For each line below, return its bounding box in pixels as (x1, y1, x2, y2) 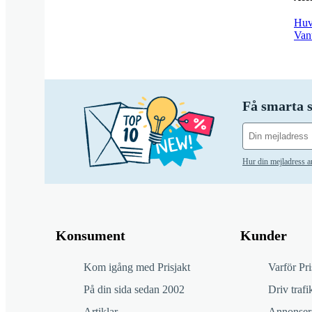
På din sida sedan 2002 (84, 283, 185, 295)
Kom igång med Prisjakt (84, 260, 190, 273)
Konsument (56, 227, 125, 243)
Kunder (240, 227, 287, 243)
